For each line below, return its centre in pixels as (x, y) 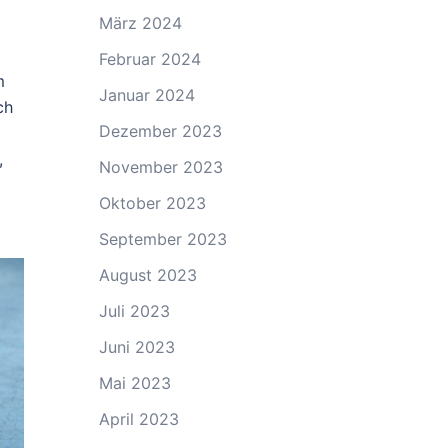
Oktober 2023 (152, 203)
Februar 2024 (149, 59)
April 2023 (138, 419)
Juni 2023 (136, 347)
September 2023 (162, 239)
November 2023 (160, 167)
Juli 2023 (134, 311)
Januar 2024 (146, 95)
